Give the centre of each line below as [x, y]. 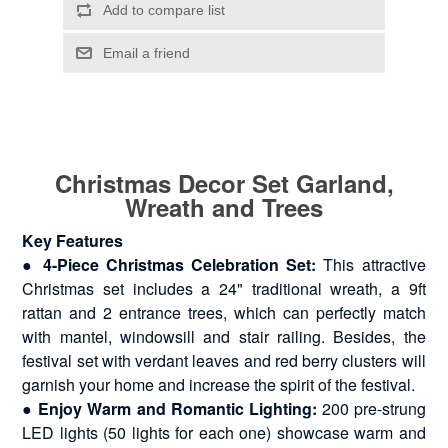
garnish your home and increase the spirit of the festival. [219, 384]
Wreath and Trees [224, 206]
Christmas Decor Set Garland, [224, 182]
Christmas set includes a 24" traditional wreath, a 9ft [224, 288]
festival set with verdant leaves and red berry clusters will [224, 360]
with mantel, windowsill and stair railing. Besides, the [224, 336]
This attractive [371, 264]
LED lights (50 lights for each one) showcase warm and [224, 432]
